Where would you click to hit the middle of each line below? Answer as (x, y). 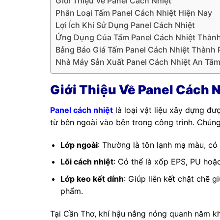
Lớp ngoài (79, 145)
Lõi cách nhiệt (87, 162)
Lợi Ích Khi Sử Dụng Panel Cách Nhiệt (125, 25)
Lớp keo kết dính (92, 179)
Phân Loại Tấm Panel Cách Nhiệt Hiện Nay (134, 13)
